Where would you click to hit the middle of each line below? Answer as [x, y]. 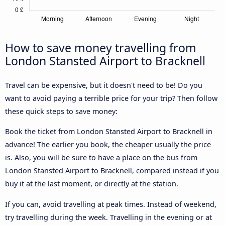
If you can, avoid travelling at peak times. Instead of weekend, [111, 204]
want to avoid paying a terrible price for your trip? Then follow [111, 98]
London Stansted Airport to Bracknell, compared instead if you [112, 171]
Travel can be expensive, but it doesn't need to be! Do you [104, 85]
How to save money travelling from [101, 47]
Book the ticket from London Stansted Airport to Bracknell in [109, 132]
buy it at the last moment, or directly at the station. [92, 184]
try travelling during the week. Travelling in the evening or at [108, 217]
